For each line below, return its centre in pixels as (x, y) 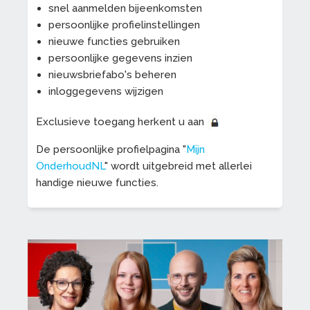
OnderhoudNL (70, 166)
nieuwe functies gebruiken (114, 41)
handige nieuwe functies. (97, 183)
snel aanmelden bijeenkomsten (125, 8)
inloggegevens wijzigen (106, 91)
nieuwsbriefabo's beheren (112, 74)
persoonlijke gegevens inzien (120, 58)
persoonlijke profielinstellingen (124, 25)
